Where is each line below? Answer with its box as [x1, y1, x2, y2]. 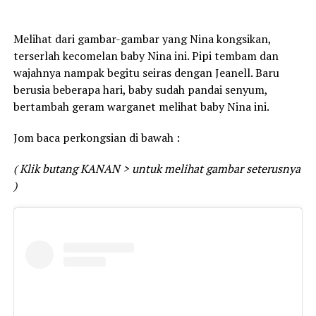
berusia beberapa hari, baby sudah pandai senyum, [13, 81, 267, 97]
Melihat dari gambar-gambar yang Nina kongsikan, [13, 30, 271, 47]
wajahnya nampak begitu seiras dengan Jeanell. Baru [13, 64, 279, 80]
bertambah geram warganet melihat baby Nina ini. [13, 98, 269, 114]
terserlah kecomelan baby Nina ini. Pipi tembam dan [13, 47, 279, 63]
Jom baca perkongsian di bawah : [13, 129, 180, 145]
